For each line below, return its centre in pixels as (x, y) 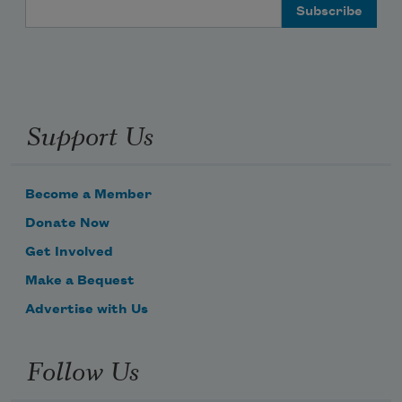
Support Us (90, 133)
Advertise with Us (87, 310)
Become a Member (88, 195)
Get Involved (69, 253)
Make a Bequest (80, 281)
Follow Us (83, 369)
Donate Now (67, 224)
